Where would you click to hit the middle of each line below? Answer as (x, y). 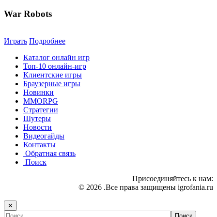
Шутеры (37, 119)
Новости (38, 127)
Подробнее (47, 41)
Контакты (39, 145)
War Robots (28, 14)
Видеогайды (44, 136)
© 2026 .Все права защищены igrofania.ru (146, 187)
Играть (15, 41)
